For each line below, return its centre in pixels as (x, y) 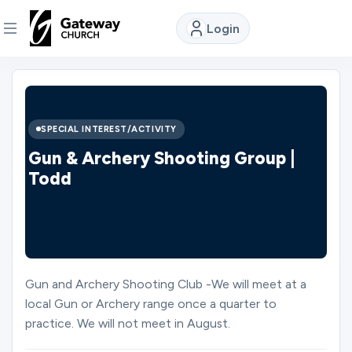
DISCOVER (42, 77)
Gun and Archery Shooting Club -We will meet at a (166, 284)
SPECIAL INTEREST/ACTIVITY (109, 129)
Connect (60, 313)
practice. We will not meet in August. (128, 323)
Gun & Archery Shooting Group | (161, 158)
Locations (41, 268)
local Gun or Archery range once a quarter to (151, 304)
